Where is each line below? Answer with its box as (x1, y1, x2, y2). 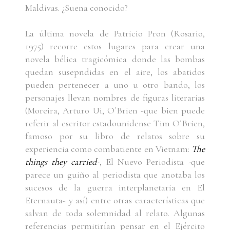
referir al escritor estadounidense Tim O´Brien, (25, 117, 205, 129)
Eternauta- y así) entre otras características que (25, 194, 205, 206)
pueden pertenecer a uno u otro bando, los (25, 79, 205, 90)
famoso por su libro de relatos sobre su (25, 130, 205, 142)
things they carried (25, 156, 97, 167)
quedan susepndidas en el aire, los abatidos (25, 66, 205, 78)
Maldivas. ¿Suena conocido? (25, 2, 128, 13)
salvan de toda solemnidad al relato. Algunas (25, 207, 205, 219)
